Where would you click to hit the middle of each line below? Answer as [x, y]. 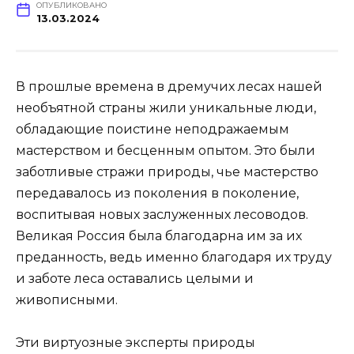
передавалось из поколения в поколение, [157, 193]
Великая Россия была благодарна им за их [159, 235]
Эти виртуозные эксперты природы [136, 342]
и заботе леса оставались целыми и [135, 278]
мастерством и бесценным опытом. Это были [166, 150]
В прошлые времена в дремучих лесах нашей [169, 86]
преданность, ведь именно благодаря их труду [174, 257]
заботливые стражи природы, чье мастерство [167, 171]
